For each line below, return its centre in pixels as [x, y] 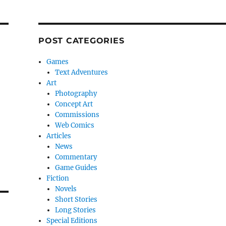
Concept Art [74, 104]
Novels [66, 189]
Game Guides [76, 168]
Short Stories [76, 200]
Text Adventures [81, 73]
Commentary [76, 157]
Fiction [58, 179]
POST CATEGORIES [81, 41]
